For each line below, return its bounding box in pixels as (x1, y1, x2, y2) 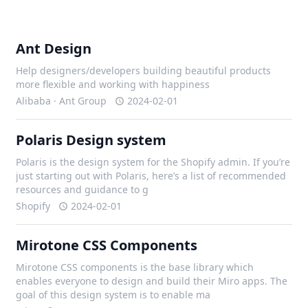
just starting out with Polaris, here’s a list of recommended (16, 169, 287, 182)
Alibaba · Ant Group (16, 94, 107, 107)
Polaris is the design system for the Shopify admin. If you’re (16, 155, 291, 168)
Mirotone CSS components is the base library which (16, 261, 254, 274)
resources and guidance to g (16, 183, 149, 196)
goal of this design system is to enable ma (16, 288, 211, 301)
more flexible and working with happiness (16, 78, 210, 91)
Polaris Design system (16, 131, 167, 149)
